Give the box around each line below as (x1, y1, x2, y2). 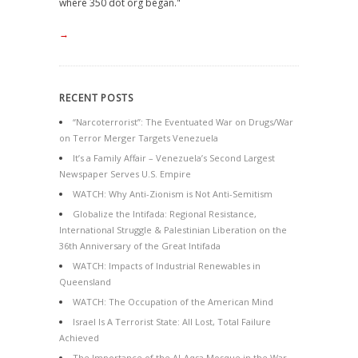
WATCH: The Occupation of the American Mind (73, 296, 273, 308)
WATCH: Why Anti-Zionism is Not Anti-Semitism (73, 188, 272, 200)
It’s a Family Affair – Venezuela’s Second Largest (73, 152, 275, 164)
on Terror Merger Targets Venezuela (59, 132, 218, 144)
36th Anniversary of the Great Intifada (59, 240, 221, 252)
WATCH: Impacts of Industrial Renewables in (73, 260, 261, 272)
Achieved (59, 332, 99, 344)
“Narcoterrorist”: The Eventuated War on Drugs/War (73, 116, 293, 128)
